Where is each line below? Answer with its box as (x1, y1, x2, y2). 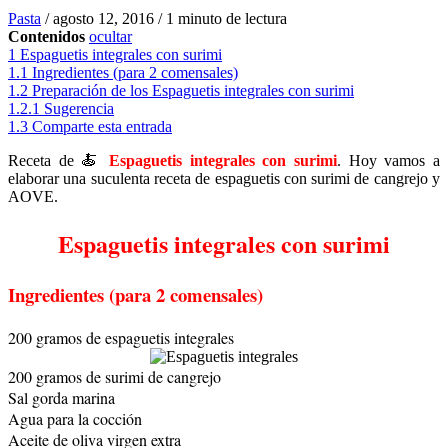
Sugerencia (44, 100, 114, 118)
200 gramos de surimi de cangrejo (8, 365, 221, 387)
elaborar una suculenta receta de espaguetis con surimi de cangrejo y (8, 170, 440, 188)
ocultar (89, 28, 132, 46)
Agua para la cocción (8, 407, 142, 429)
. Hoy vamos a (336, 152, 441, 170)
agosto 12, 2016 (53, 10, 158, 28)
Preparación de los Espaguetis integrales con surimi (32, 82, 354, 100)
